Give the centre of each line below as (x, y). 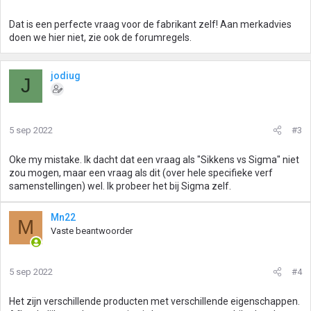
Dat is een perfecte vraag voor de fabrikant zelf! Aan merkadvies (150, 24)
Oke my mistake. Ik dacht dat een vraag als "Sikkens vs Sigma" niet (154, 159)
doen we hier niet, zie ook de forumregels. (100, 37)
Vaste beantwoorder (92, 230)
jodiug (66, 75)
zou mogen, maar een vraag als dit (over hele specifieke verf (141, 173)
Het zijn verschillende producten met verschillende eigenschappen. (154, 301)
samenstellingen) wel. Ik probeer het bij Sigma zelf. (120, 186)
